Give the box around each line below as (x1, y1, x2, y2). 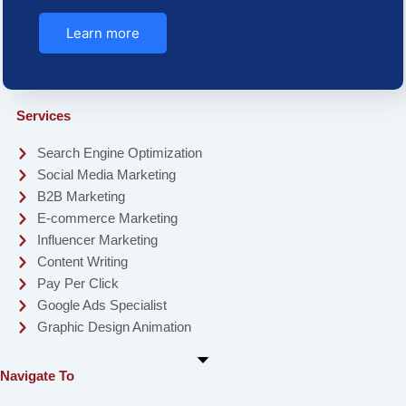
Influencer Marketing (37, 233, 159, 248)
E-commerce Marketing (37, 211, 179, 227)
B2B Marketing (37, 189, 126, 205)
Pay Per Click (37, 276, 120, 292)
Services (15, 109, 71, 124)
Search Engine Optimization (37, 146, 203, 161)
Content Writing (37, 255, 129, 270)
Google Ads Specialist (37, 298, 168, 314)
